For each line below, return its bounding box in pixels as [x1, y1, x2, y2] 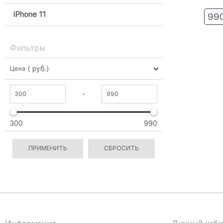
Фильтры [10, 43, 45, 53]
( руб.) [27, 65, 49, 73]
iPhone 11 [13, 10, 46, 19]
